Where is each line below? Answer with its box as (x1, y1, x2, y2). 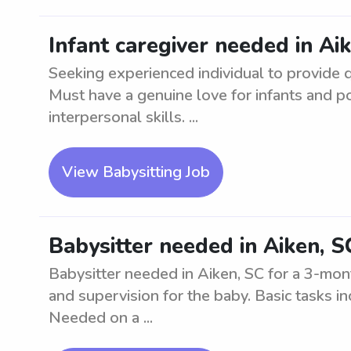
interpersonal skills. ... (49, 107, 198, 128)
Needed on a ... (49, 307, 153, 328)
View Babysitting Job (62, 161, 210, 183)
